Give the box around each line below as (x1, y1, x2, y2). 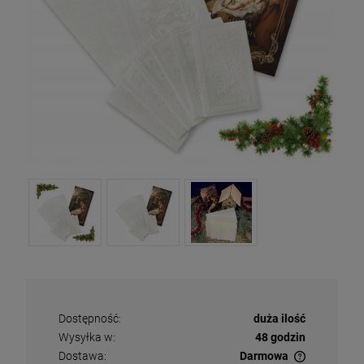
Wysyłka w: (58, 331, 115, 344)
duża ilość (253, 312, 305, 325)
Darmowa (240, 349, 288, 362)
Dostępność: (58, 312, 121, 325)
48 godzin (255, 331, 305, 344)
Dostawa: (58, 349, 106, 362)
